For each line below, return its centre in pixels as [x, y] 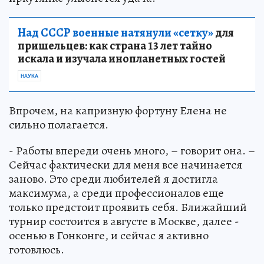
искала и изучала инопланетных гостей [122, 58]
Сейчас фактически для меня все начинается [126, 164]
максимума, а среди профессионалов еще [116, 193]
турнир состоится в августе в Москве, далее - [124, 221]
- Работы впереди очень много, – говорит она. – [132, 150]
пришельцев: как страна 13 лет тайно [115, 45]
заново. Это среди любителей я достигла [113, 179]
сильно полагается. [59, 124]
